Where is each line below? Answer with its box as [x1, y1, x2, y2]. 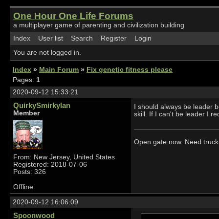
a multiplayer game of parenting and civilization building [13, 22, 184, 29]
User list [38, 35, 63, 42]
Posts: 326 [13, 168, 46, 175]
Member [13, 109, 40, 117]
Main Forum [39, 66, 79, 73]
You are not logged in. [13, 49, 81, 56]
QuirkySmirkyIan [13, 101, 70, 109]
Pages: [13, 76, 36, 84]
